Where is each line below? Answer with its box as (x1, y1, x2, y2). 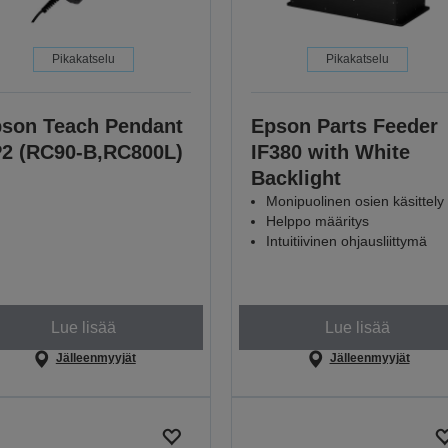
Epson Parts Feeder (250, 115, 438, 138)
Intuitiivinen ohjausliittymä (265, 233, 427, 250)
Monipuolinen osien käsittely (265, 193, 444, 210)
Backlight (250, 167, 341, 190)
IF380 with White (250, 141, 410, 164)
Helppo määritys (265, 213, 369, 230)
